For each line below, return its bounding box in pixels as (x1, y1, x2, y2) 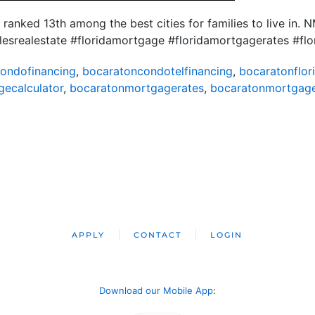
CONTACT (134, 230, 182, 240)
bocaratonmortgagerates (70, 81, 204, 95)
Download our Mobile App (99, 285, 213, 296)
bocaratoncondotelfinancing (82, 64, 233, 78)
